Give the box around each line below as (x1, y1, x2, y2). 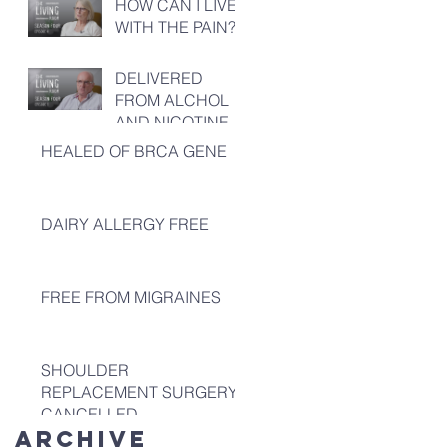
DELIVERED (115, 68, 203, 88)
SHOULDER (41, 360, 129, 380)
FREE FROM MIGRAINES (41, 287, 221, 307)
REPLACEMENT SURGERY (41, 382, 238, 402)
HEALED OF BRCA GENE (41, 141, 227, 161)
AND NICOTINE (115, 112, 229, 132)
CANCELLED (41, 404, 138, 424)
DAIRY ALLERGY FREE (41, 214, 209, 234)
